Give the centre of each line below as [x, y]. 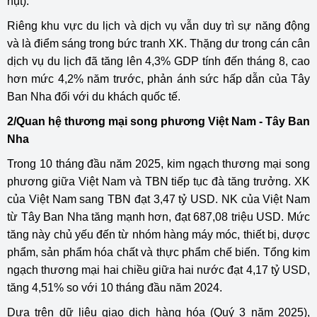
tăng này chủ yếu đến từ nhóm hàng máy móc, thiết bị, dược [158, 235]
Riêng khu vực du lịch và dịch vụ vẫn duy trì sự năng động [158, 26]
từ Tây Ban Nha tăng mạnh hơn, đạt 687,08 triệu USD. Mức [158, 217]
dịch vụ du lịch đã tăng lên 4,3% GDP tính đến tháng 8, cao [158, 61]
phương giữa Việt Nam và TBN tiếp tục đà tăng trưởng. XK [158, 181]
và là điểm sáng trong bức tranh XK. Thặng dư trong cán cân [158, 44]
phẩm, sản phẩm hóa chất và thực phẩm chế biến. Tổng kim [158, 252]
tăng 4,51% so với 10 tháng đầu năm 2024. [115, 288]
